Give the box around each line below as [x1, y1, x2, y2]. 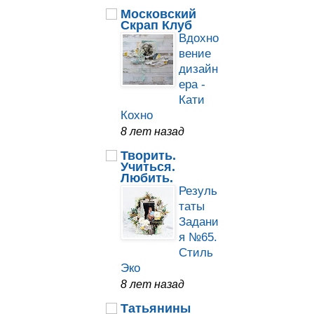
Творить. [121, 149, 176, 163]
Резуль [179, 184, 217, 198]
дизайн [179, 62, 218, 76]
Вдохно [179, 32, 219, 46]
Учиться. [121, 160, 175, 175]
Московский [121, 7, 196, 22]
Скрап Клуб [121, 18, 192, 33]
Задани [179, 215, 219, 229]
